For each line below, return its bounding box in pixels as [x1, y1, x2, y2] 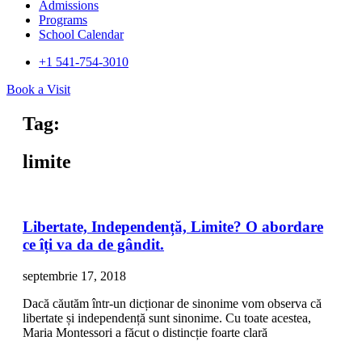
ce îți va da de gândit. [23, 236, 164, 254]
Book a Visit [6, 82, 70, 96]
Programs [39, 13, 87, 27]
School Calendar [39, 27, 124, 41]
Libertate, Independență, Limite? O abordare [23, 218, 323, 236]
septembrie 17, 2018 [23, 269, 126, 284]
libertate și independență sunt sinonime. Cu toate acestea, [23, 311, 311, 326]
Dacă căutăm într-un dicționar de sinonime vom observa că [23, 297, 322, 311]
